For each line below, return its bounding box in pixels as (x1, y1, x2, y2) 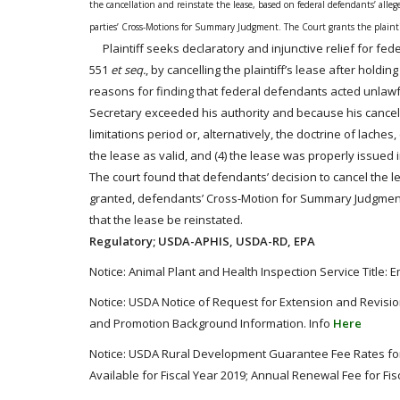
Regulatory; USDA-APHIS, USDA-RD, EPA (89, 233, 315, 249)
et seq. (111, 62, 146, 78)
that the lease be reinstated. (89, 212, 243, 228)
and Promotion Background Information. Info (89, 315, 333, 331)
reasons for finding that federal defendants (89, 83, 330, 99)
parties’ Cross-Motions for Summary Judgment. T (89, 21, 288, 33)
